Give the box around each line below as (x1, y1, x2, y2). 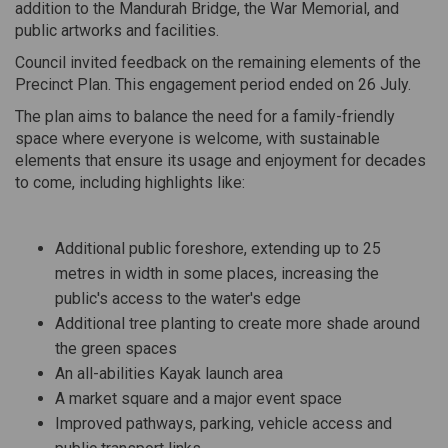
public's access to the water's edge (55, 288, 301, 308)
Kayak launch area (155, 363, 283, 383)
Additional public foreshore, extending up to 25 (55, 238, 381, 258)
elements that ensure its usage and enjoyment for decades (15, 150, 426, 170)
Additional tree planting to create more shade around (55, 313, 420, 333)
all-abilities (77, 363, 155, 383)
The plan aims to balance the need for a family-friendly (15, 106, 395, 126)
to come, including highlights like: (15, 172, 245, 192)
